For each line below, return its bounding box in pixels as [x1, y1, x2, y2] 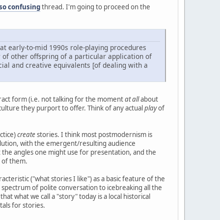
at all [125, 95, 139, 104]
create [17, 130, 35, 139]
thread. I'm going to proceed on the [40, 2, 150, 11]
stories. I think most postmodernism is [35, 130, 152, 139]
